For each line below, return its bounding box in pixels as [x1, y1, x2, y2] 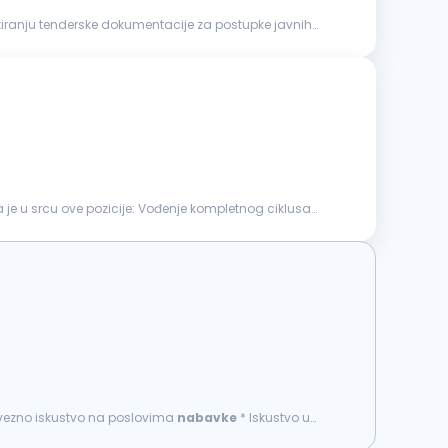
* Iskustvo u [237, 409, 310, 426]
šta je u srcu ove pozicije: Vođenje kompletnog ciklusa [138, 200, 311, 217]
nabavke [177, 409, 237, 426]
